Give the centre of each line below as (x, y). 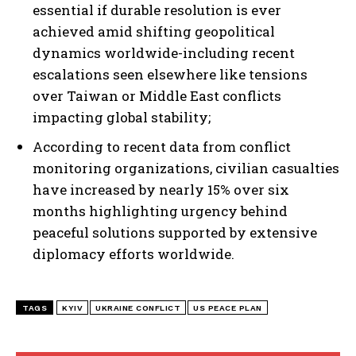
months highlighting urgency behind (160, 211)
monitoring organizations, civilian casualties (186, 168)
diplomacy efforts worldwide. (133, 253)
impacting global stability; (122, 117)
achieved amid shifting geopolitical (154, 31)
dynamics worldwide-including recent (164, 52)
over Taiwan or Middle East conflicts (157, 95)
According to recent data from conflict (162, 146)
